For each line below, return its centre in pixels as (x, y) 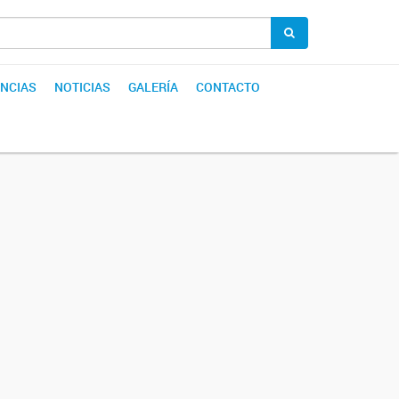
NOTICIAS (82, 87)
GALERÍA (153, 87)
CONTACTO (228, 87)
